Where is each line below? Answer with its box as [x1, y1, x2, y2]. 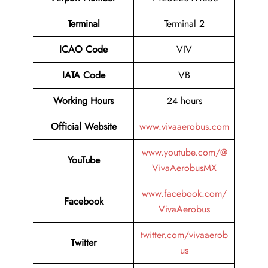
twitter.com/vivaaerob [141, 228, 228, 242]
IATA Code [62, 68, 105, 83]
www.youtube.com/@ [141, 145, 227, 160]
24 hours [166, 94, 202, 108]
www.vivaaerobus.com [139, 120, 229, 134]
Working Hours [53, 94, 114, 108]
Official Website [50, 120, 117, 134]
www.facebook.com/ [142, 187, 227, 201]
